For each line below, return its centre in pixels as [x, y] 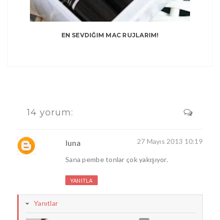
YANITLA [82, 181]
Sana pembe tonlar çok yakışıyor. [117, 160]
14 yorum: [50, 113]
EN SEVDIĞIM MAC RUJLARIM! [110, 35]
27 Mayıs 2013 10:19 [170, 141]
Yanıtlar [46, 203]
